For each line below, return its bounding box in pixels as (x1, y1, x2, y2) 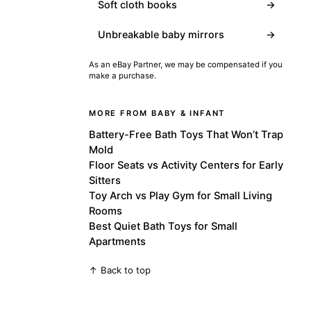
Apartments (89, 235, 146, 248)
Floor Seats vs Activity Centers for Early (89, 158, 283, 171)
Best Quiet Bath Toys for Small (89, 219, 237, 233)
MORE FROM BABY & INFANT (89, 108, 226, 118)
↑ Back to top (89, 264, 151, 276)
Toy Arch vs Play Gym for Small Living (89, 189, 272, 202)
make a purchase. (89, 70, 156, 81)
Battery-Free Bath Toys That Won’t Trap (89, 128, 283, 141)
